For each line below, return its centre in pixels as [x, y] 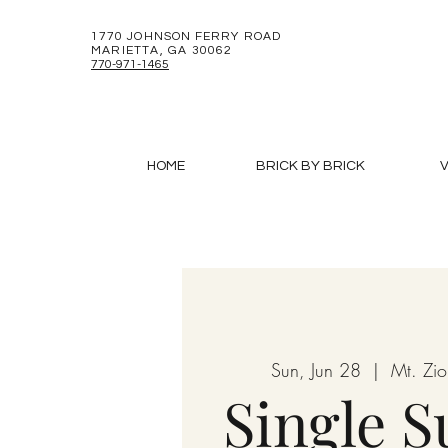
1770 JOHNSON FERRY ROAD [186, 36]
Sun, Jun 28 [316, 369]
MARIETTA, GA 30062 [162, 50]
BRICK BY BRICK [310, 166]
